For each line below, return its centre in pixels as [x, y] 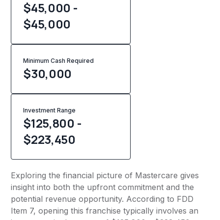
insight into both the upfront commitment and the [103, 187]
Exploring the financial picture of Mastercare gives [105, 176]
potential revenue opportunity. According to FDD [102, 199]
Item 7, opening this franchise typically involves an [105, 211]
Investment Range [50, 110]
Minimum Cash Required [59, 61]
